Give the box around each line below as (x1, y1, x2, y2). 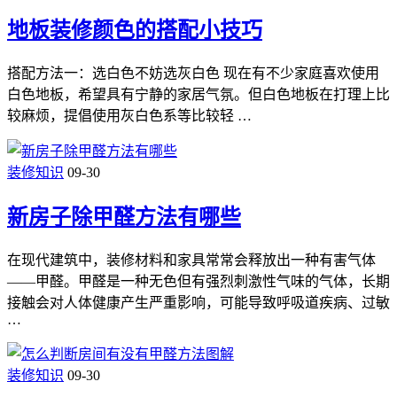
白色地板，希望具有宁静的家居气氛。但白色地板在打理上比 (7, 87, 390, 103)
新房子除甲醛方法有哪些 (7, 205, 241, 229)
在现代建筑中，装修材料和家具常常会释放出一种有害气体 (7, 252, 376, 268)
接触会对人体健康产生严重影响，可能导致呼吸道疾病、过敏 (7, 294, 390, 310)
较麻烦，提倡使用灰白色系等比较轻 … (7, 108, 252, 124)
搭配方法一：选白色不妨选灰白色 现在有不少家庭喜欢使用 (7, 66, 379, 82)
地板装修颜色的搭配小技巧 (7, 19, 262, 43)
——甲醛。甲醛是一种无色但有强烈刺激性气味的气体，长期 (7, 273, 390, 289)
